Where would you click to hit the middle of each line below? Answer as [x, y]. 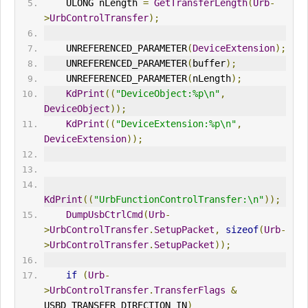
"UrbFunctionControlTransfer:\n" [178, 200]
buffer [209, 64]
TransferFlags [189, 290]
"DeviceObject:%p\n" [167, 94]
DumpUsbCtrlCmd [104, 215]
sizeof [242, 230]
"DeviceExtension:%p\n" [176, 124]
